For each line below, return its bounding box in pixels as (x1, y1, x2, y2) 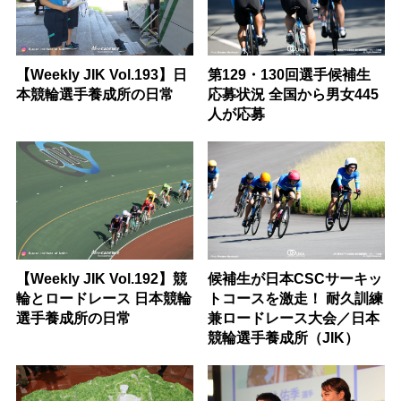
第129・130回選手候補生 (208, 65, 371, 82)
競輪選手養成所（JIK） (208, 328, 360, 346)
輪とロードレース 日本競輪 (15, 289, 192, 306)
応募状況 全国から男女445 (208, 85, 380, 102)
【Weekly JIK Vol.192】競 (15, 269, 187, 286)
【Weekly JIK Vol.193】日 (15, 65, 187, 82)
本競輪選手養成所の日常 (15, 85, 174, 102)
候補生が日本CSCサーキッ (208, 269, 383, 286)
